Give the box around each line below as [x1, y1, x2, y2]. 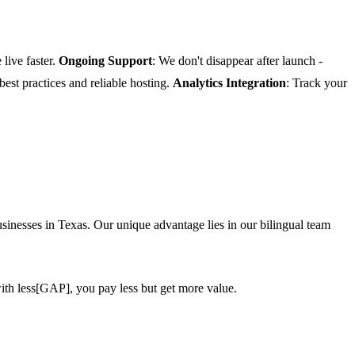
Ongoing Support [59, 53, 152, 67]
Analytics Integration [173, 75, 286, 90]
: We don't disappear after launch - [152, 53, 323, 67]
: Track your [286, 75, 347, 90]
